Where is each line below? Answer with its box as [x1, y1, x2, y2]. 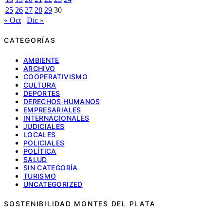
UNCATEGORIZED [23, 180, 83, 188]
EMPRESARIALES [23, 105, 81, 114]
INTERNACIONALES [23, 113, 90, 122]
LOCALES [23, 130, 56, 139]
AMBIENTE [23, 55, 59, 64]
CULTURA [23, 80, 56, 89]
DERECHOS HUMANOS [23, 97, 100, 106]
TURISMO [23, 171, 56, 180]
